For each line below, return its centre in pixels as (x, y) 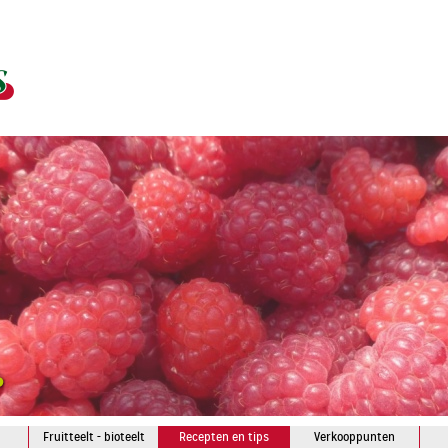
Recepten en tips (223, 437)
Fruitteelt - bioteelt (93, 437)
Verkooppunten (354, 437)
